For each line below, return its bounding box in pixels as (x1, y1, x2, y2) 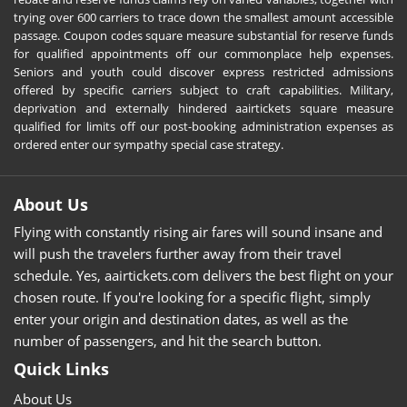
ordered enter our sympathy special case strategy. (14, 135, 283, 153)
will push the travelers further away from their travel (14, 243, 342, 263)
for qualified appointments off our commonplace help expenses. (14, 45, 393, 62)
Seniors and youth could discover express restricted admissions (14, 63, 393, 80)
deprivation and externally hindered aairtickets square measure (14, 99, 393, 116)
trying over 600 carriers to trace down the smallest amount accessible (14, 8, 393, 25)
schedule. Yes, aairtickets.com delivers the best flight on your (14, 265, 393, 284)
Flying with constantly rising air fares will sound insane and (14, 222, 382, 241)
